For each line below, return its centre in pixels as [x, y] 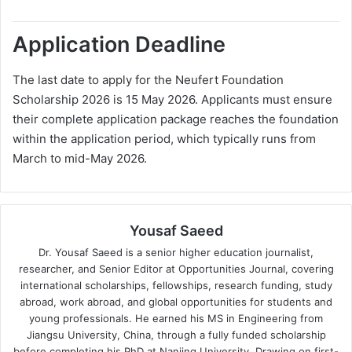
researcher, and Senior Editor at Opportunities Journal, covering [176, 268]
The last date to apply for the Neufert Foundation [148, 79]
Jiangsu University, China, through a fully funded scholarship [176, 334]
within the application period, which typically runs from [164, 138]
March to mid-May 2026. [80, 158]
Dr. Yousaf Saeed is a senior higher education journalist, [176, 252]
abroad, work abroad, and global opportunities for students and [176, 301]
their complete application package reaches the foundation [176, 119]
